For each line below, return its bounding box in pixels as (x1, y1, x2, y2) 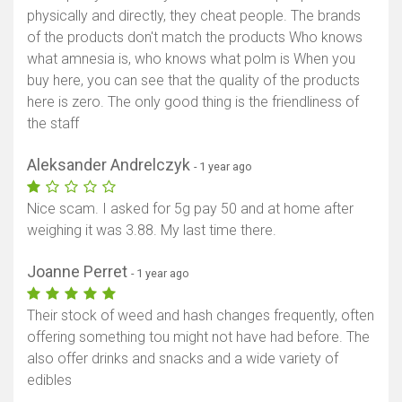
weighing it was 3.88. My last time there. (27, 222, 276, 240)
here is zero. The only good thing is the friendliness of (27, 93, 359, 111)
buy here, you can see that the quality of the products (27, 72, 360, 90)
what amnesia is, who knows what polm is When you (27, 50, 355, 68)
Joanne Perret (27, 262, 131, 282)
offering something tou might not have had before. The (27, 328, 370, 346)
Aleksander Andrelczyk (27, 155, 194, 175)
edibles (27, 371, 72, 389)
